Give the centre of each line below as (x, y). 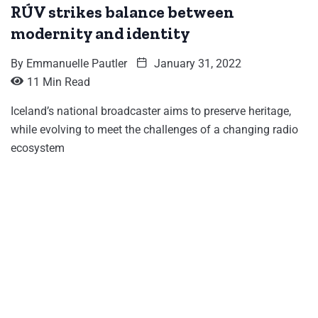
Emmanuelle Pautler (77, 64)
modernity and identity (100, 34)
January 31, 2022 (196, 64)
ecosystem (38, 148)
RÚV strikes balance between (122, 12)
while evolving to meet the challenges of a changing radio (154, 130)
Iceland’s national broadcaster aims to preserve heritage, (151, 111)
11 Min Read (59, 82)
